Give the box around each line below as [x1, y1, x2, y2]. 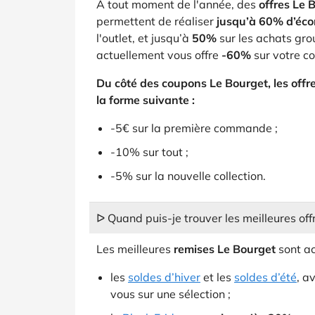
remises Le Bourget [174, 242, 276, 256]
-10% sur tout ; [110, 145, 188, 159]
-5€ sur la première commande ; [110, 121, 278, 135]
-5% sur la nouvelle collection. [110, 169, 266, 183]
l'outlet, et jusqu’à [96, 31, 192, 45]
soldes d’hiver [128, 270, 200, 284]
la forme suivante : [96, 93, 195, 107]
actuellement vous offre [96, 48, 221, 62]
